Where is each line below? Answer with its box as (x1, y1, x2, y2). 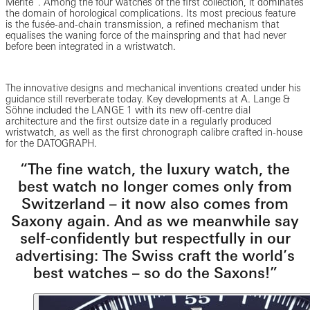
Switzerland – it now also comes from (21, 194, 289, 212)
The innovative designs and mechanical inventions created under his (6, 82, 301, 93)
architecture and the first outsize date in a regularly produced (6, 115, 271, 127)
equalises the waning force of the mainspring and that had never (6, 29, 286, 41)
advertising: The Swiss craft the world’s (15, 246, 295, 264)
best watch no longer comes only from (18, 177, 292, 195)
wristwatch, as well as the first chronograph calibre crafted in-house (6, 126, 302, 138)
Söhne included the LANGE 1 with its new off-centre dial (6, 104, 250, 116)
